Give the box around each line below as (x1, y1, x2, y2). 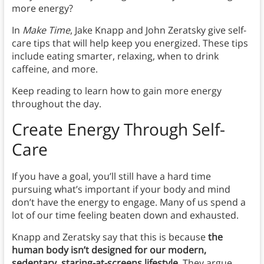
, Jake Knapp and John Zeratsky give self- (70, 24, 246, 37)
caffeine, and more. (11, 62, 98, 76)
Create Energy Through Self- (11, 118, 225, 141)
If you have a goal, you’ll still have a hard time (11, 170, 211, 183)
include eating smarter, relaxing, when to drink (11, 49, 219, 63)
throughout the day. (11, 97, 101, 111)
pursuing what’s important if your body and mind (11, 183, 230, 196)
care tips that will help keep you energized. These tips (11, 37, 248, 50)
